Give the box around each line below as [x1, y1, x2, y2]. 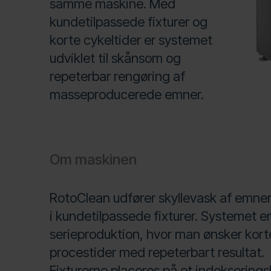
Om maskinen [49, 151, 137, 169]
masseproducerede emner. [49, 87, 204, 102]
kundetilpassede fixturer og [49, 14, 207, 30]
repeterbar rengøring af [49, 68, 185, 84]
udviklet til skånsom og [49, 50, 181, 66]
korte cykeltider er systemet [49, 32, 212, 48]
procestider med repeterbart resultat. [49, 244, 264, 261]
